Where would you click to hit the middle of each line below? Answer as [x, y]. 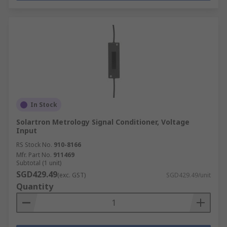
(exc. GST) [71, 175]
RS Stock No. [34, 145]
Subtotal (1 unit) [39, 163]
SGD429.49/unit [188, 175]
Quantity [35, 186]
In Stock [44, 105]
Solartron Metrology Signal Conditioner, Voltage [103, 122]
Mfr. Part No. [34, 155]
